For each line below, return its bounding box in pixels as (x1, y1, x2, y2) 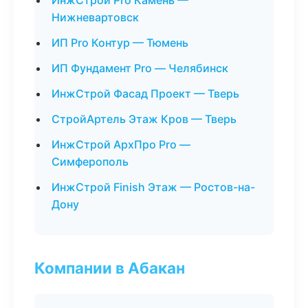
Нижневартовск (52, 10, 139, 24)
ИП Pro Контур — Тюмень (52, 36, 188, 49)
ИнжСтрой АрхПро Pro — (52, 137, 190, 151)
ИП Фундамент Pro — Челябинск (52, 61, 228, 75)
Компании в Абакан (34, 258, 185, 277)
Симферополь (52, 155, 129, 168)
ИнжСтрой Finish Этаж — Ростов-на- (52, 180, 255, 194)
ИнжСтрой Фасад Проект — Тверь (52, 87, 239, 100)
